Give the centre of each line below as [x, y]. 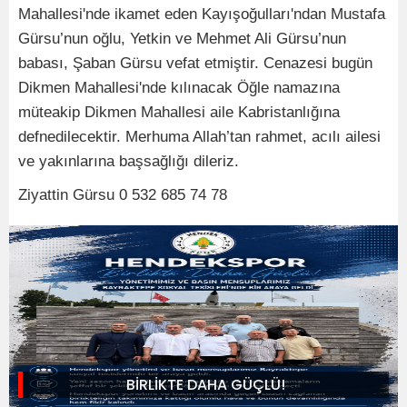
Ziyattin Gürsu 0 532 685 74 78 [123, 194]
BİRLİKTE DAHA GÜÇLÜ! [206, 384]
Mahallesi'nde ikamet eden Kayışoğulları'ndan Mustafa [202, 14]
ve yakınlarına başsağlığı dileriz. [129, 161]
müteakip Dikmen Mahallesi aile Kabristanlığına [179, 112]
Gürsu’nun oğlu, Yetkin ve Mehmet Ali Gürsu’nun [182, 38]
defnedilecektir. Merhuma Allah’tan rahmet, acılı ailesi [199, 136]
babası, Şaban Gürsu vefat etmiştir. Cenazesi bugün [195, 63]
